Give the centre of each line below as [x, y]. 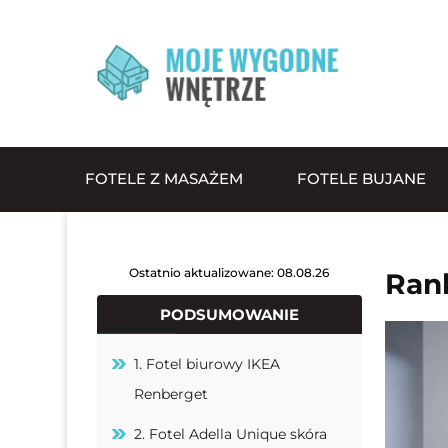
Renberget [171, 393]
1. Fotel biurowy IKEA [207, 363]
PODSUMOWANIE [229, 314]
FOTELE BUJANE [362, 179]
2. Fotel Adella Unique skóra [231, 433]
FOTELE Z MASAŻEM [164, 179]
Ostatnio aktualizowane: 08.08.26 [229, 272]
